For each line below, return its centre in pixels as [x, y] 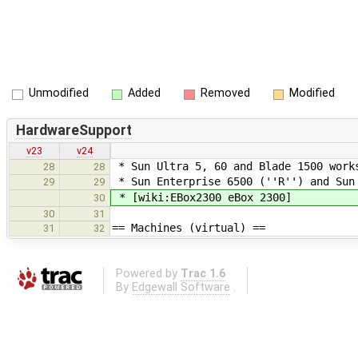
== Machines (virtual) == [189, 227]
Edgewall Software [181, 288]
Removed [225, 93]
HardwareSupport [74, 131]
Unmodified [58, 93]
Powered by [148, 274]
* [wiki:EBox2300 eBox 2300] [202, 197]
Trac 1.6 [203, 274]
